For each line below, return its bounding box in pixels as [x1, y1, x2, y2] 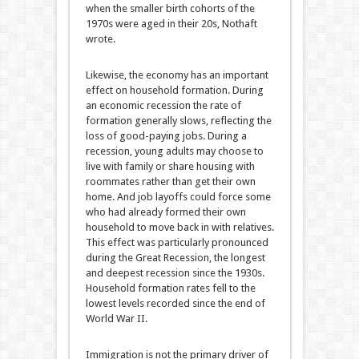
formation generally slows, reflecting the [85, 115, 272, 127]
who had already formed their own [85, 206, 246, 218]
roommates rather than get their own [85, 175, 256, 188]
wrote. [85, 33, 115, 45]
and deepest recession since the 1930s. [85, 267, 264, 279]
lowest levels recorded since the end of [85, 297, 265, 309]
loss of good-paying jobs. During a [85, 130, 247, 142]
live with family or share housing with [85, 160, 255, 172]
